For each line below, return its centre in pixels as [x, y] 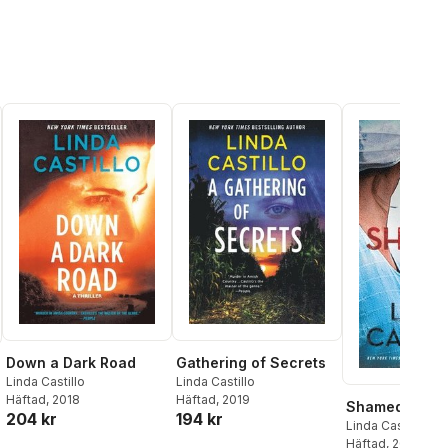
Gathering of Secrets [251, 362]
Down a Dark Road [71, 362]
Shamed [375, 406]
